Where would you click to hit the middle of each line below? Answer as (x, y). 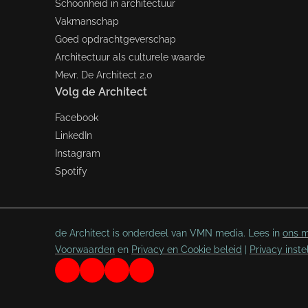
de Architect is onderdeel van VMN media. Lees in (169, 233)
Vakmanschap (87, 21)
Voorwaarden (85, 249)
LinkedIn (74, 135)
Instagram (78, 153)
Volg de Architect (101, 91)
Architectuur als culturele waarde (130, 57)
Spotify (71, 171)
